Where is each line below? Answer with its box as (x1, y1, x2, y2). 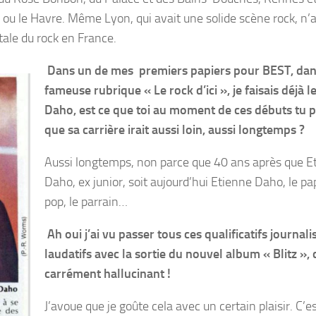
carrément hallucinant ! (44, 265, 171, 281)
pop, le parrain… (44, 193, 128, 209)
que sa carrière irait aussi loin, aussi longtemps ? (44, 121, 305, 138)
